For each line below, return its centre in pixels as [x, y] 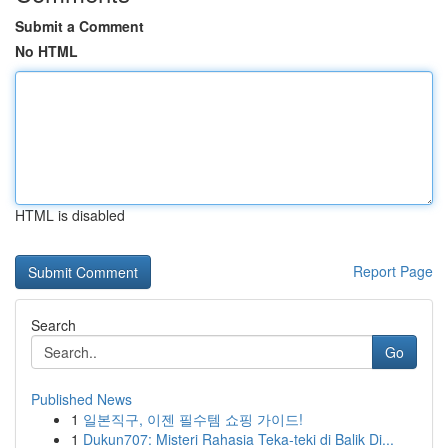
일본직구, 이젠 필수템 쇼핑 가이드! [193, 419]
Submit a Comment [79, 26]
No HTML [46, 51]
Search [53, 325]
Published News [81, 399]
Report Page [393, 271]
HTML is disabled [70, 215]
